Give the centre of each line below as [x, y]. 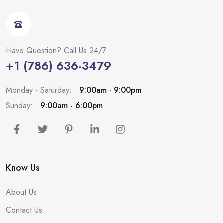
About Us [21, 192]
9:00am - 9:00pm [109, 90]
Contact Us [24, 210]
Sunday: [19, 105]
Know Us [23, 167]
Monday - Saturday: [39, 90]
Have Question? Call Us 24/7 [56, 50]
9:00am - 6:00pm [70, 105]
